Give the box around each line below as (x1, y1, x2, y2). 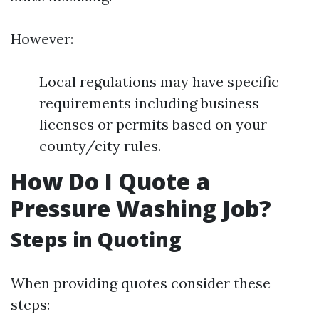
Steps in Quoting (11, 226, 182, 253)
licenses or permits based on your (39, 115, 267, 133)
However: (11, 30, 73, 48)
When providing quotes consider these (11, 274, 271, 292)
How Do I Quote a (11, 166, 210, 197)
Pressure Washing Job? (11, 193, 271, 224)
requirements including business (39, 94, 259, 112)
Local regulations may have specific (39, 73, 279, 90)
